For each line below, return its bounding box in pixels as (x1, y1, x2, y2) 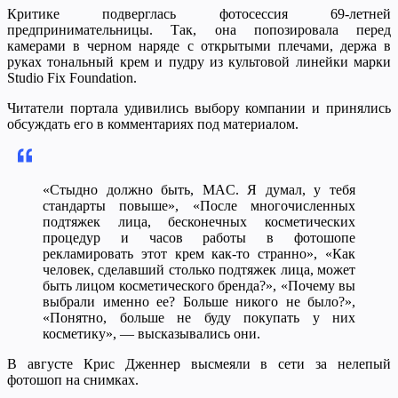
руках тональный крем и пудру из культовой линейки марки (7, 53, 391, 69)
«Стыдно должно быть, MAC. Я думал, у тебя (43, 181, 355, 197)
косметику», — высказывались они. (43, 325, 260, 341)
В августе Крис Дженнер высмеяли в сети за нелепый (7, 355, 391, 371)
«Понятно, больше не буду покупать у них (43, 309, 355, 325)
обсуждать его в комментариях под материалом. (7, 115, 298, 131)
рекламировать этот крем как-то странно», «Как (43, 245, 355, 261)
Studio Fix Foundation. (7, 69, 137, 85)
